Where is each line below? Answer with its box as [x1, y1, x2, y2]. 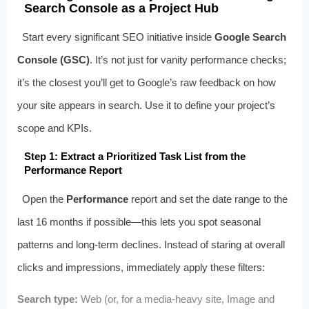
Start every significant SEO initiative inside [22, 31, 215, 43]
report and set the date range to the [128, 193, 288, 206]
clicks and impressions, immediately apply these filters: [17, 261, 265, 274]
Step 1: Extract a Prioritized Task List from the [23, 150, 246, 163]
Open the [22, 193, 67, 206]
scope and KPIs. [17, 122, 92, 134]
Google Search [215, 31, 287, 43]
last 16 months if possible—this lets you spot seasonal [17, 216, 261, 228]
